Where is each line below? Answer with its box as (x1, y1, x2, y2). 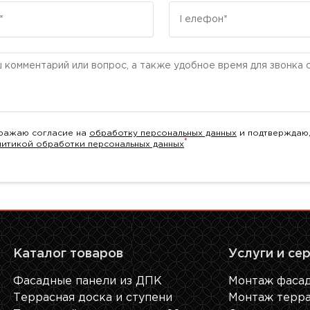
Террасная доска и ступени (13, 293, 172, 303)
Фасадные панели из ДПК (13, 276, 162, 286)
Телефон (169, 4, 221, 15)
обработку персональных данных (89, 129, 237, 137)
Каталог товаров (13, 248, 123, 259)
